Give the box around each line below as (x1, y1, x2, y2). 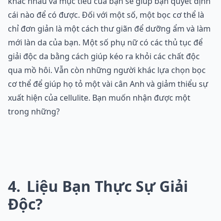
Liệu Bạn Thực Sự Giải (23, 176, 188, 197)
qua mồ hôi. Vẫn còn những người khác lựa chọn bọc (8, 65, 206, 76)
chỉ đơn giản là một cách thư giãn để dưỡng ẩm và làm (8, 23, 211, 35)
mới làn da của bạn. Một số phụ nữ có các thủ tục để (8, 37, 203, 48)
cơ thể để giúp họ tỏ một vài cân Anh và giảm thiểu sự (8, 78, 208, 90)
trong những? (8, 106, 60, 117)
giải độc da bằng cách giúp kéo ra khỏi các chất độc (8, 51, 200, 62)
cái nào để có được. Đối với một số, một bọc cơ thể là (8, 9, 204, 21)
